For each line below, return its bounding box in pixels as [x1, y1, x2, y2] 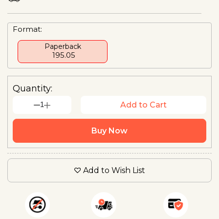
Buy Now [91, 126, 128, 135]
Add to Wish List [83, 165, 145, 175]
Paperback [44, 42, 81, 51]
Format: [13, 24, 42, 34]
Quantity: [13, 83, 52, 94]
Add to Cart [120, 100, 167, 109]
